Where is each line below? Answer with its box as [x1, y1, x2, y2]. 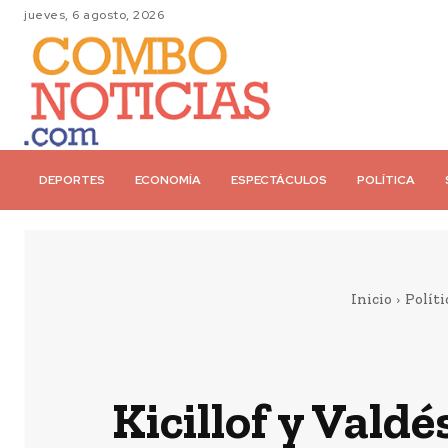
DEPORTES [39, 172, 105, 188]
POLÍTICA [357, 172, 415, 188]
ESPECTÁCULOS [231, 172, 327, 188]
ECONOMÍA [135, 172, 201, 188]
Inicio [350, 290, 392, 308]
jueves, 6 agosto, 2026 [24, 7, 164, 23]
